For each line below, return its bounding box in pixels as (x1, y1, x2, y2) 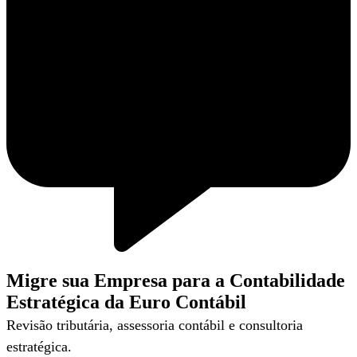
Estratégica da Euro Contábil (6, 292, 246, 313)
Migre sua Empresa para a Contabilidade (6, 270, 345, 292)
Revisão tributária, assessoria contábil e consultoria (6, 317, 303, 334)
